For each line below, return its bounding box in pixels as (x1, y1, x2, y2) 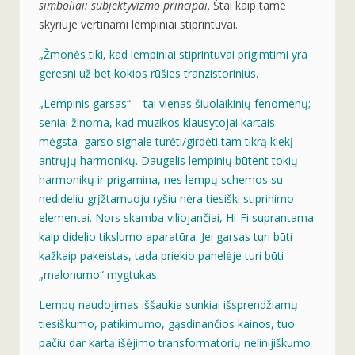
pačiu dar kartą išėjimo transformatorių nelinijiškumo (39, 334, 311, 350)
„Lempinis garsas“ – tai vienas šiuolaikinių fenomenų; (39, 95, 311, 111)
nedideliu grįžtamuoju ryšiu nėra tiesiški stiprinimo (39, 190, 294, 206)
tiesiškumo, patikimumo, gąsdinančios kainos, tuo (39, 315, 295, 331)
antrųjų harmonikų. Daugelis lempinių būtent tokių (39, 152, 298, 168)
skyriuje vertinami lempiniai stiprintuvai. (39, 16, 238, 32)
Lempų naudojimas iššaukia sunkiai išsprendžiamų (39, 296, 298, 312)
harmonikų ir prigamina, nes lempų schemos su (39, 171, 283, 187)
